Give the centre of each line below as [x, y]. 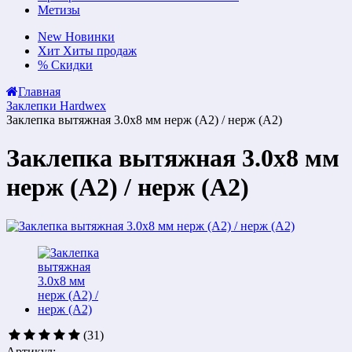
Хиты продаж [100, 51]
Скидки [72, 65]
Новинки [90, 37]
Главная [39, 92]
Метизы [59, 10]
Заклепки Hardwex [56, 106]
